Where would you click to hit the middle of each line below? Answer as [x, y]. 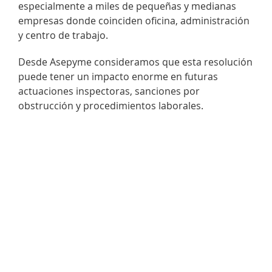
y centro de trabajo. [63, 36]
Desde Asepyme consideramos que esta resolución [135, 62]
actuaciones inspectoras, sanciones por [109, 91]
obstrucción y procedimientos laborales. [111, 106]
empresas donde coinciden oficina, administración [134, 21]
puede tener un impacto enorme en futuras [118, 77]
